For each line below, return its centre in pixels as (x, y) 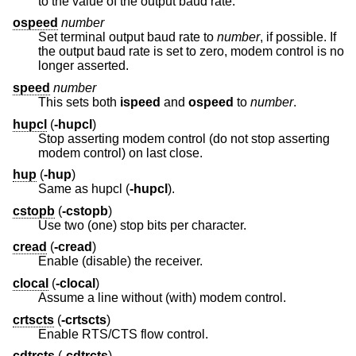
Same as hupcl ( (84, 189)
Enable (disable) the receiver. (120, 261)
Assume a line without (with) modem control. (162, 298)
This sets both (79, 103)
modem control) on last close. (186, 153)
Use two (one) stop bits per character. (142, 225)
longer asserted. (83, 66)
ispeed (140, 103)
